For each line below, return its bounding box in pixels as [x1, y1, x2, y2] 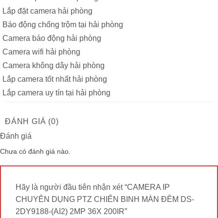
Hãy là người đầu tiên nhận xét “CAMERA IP [16, 182, 170, 191]
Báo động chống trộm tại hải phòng [2, 20, 123, 29]
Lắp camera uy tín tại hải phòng [2, 88, 110, 97]
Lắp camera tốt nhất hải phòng [2, 74, 107, 83]
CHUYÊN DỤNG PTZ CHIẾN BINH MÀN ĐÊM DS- [16, 195, 194, 203]
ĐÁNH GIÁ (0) [5, 117, 59, 126]
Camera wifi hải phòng [2, 47, 80, 56]
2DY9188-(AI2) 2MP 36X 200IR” [16, 207, 129, 216]
